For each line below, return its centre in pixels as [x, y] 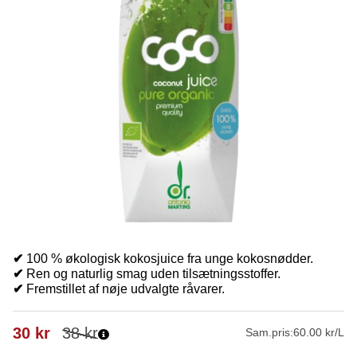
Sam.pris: [269, 332]
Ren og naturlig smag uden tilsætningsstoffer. [152, 273]
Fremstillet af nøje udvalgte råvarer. [124, 288]
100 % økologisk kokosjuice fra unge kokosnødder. [168, 258]
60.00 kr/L [319, 332]
